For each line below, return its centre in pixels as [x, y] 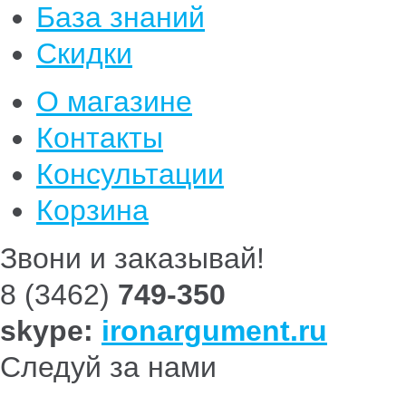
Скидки [84, 53]
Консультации [130, 174]
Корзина [92, 210]
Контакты [100, 138]
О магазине [114, 101]
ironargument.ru [214, 331]
